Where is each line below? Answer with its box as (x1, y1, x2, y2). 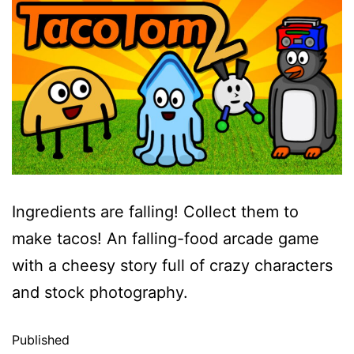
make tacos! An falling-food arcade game (12, 229, 319, 249)
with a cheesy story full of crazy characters (12, 256, 333, 276)
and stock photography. (12, 283, 188, 303)
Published (12, 332, 70, 348)
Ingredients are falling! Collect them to (12, 202, 299, 222)
